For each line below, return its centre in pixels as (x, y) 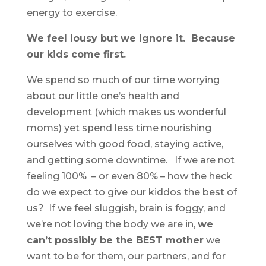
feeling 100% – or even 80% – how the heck (129, 176)
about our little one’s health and (103, 96)
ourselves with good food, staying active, (125, 144)
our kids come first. (76, 55)
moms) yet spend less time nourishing (119, 128)
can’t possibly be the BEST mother (115, 240)
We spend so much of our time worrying (123, 80)
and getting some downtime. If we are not (130, 160)
